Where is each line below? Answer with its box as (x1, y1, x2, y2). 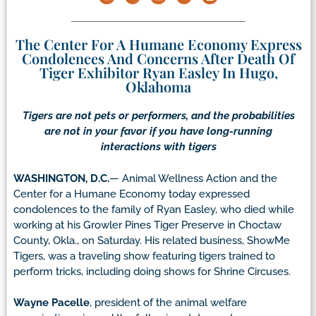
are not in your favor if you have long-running (44, 125, 272, 138)
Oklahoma (126, 77, 191, 97)
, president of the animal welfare (90, 296, 247, 310)
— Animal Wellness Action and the (109, 171, 277, 185)
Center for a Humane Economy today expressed (13, 187, 250, 200)
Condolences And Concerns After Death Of (22, 49, 295, 68)
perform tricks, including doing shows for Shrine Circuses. (13, 265, 291, 278)
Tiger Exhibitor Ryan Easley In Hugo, (39, 63, 278, 83)
